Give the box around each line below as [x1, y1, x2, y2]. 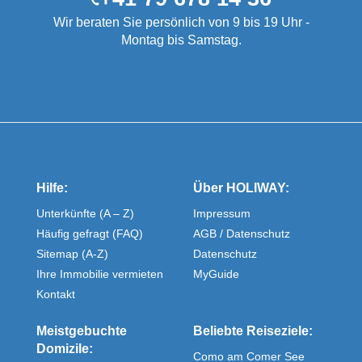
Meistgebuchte [36, 324, 127, 339]
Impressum [193, 207, 250, 221]
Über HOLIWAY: [193, 181, 289, 196]
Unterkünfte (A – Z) [36, 207, 134, 221]
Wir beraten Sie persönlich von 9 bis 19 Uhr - [53, 15, 309, 30]
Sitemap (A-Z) [36, 247, 108, 261]
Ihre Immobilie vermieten [36, 267, 163, 281]
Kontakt [36, 288, 75, 301]
